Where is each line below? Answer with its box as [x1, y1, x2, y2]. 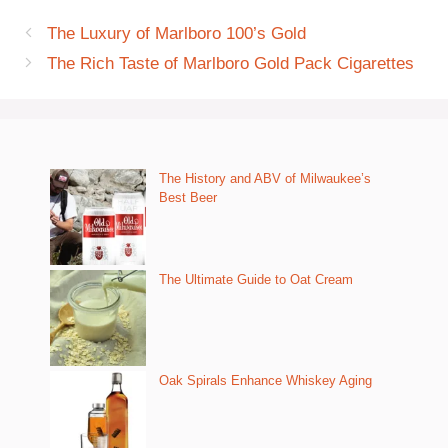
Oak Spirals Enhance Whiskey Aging [159, 372, 372, 388]
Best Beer [159, 189, 217, 205]
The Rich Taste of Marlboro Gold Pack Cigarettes [47, 53, 415, 73]
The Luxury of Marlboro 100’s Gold [47, 23, 307, 43]
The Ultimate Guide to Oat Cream [159, 271, 353, 287]
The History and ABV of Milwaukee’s [159, 170, 371, 186]
